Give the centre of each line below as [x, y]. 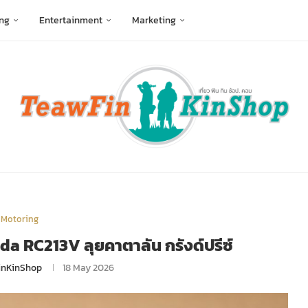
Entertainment [71, 20]
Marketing [154, 20]
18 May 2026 [89, 268]
